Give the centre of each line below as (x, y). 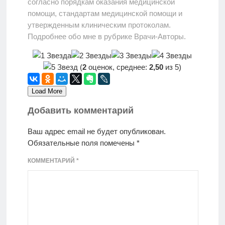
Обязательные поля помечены (82, 143)
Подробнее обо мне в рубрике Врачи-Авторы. (106, 36)
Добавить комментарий (80, 111)
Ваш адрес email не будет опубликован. (96, 131)
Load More (47, 91)
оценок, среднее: (118, 67)
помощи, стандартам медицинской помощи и (105, 13)
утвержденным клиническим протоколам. (99, 25)
